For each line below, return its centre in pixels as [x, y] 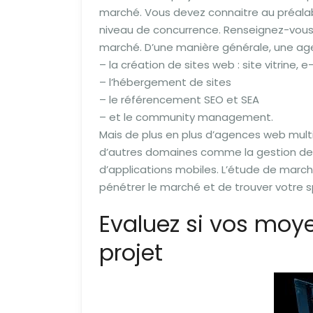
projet [131, 253]
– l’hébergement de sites [165, 82]
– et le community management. [186, 117]
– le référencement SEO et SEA [179, 100]
